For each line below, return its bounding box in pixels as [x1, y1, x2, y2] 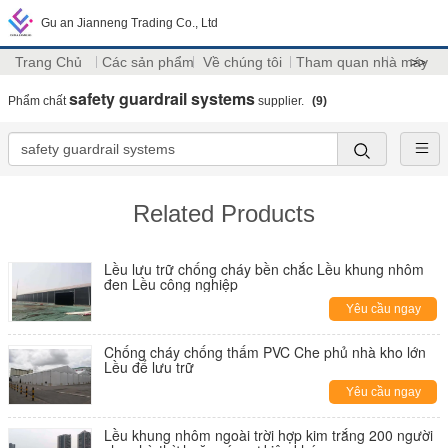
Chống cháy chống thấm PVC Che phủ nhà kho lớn [104, 342, 426, 362]
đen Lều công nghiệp [104, 274, 238, 294]
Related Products [133, 200, 315, 227]
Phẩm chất [8, 94, 69, 108]
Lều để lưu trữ [104, 357, 194, 377]
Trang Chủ [14, 54, 82, 70]
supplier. [255, 94, 307, 108]
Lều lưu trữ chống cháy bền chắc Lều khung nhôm [104, 259, 424, 279]
